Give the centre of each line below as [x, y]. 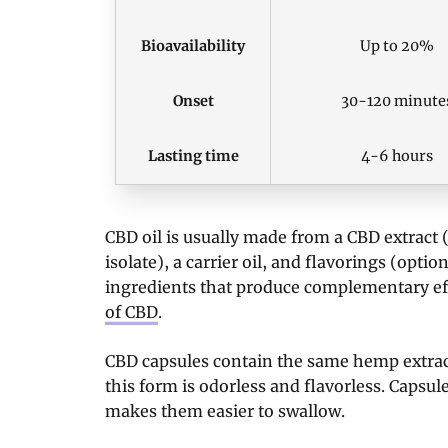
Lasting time [193, 155]
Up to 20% [396, 45]
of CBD [131, 311]
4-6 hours [396, 155]
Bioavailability [193, 45]
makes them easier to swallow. [225, 410]
